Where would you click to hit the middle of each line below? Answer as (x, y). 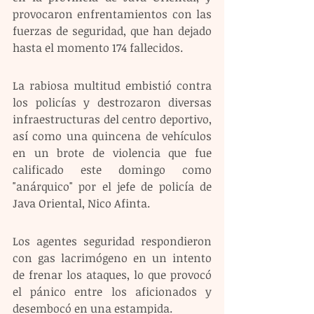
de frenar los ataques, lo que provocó (112, 275)
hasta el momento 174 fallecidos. (98, 48)
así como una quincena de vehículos (112, 136)
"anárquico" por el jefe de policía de (112, 187)
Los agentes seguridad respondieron (112, 241)
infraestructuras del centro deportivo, (112, 120)
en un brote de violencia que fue (112, 153)
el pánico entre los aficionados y (112, 292)
